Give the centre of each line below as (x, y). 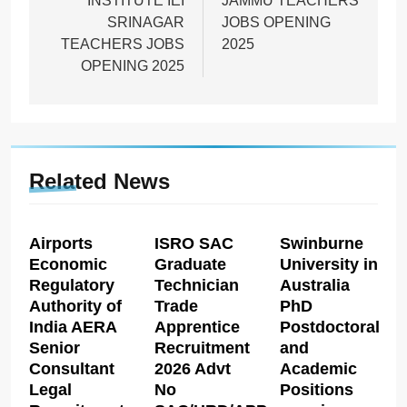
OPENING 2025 (133, 65)
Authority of (75, 306)
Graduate (190, 264)
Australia (314, 285)
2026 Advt (192, 368)
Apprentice (197, 327)
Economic (68, 264)
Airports (61, 243)
